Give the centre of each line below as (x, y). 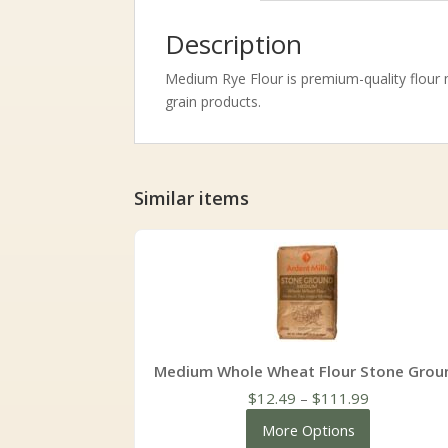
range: (390, 420)
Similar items (192, 198)
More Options (308, 430)
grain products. (213, 102)
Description (234, 44)
